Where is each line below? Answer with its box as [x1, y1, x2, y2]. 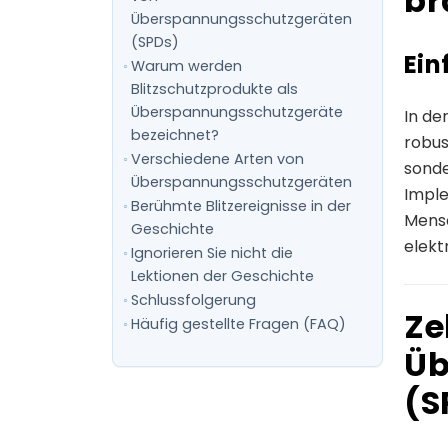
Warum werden [130, 56, 242, 76]
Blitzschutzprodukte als [130, 79, 298, 99]
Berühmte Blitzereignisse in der [130, 196, 351, 216]
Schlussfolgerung [130, 290, 256, 310]
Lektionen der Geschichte [130, 266, 314, 286]
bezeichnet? [130, 125, 219, 145]
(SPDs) [130, 32, 179, 52]
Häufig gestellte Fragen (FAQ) [130, 314, 346, 334]
